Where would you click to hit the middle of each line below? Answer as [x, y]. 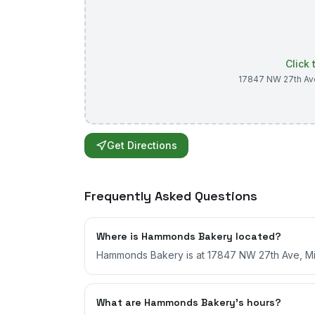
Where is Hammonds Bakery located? [189, 236]
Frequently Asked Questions [171, 196]
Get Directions [142, 145]
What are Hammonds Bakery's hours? [189, 302]
